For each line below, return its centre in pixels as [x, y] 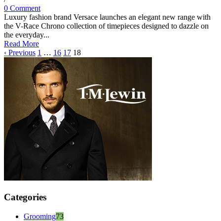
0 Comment [22, 8]
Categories [25, 197]
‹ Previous [20, 53]
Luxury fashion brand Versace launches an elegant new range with [107, 17]
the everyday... [27, 35]
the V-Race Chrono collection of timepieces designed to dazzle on [106, 26]
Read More [21, 44]
